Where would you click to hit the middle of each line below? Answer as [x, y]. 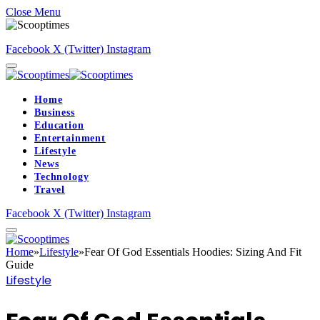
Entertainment [70, 138]
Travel [50, 190]
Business [55, 112]
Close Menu [33, 12]
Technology [62, 177]
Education [59, 125]
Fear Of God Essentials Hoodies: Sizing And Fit [193, 252]
